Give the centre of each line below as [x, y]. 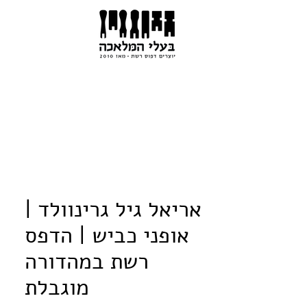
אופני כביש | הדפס [107, 235]
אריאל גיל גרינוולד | [113, 209]
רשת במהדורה [87, 261]
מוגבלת [57, 287]
